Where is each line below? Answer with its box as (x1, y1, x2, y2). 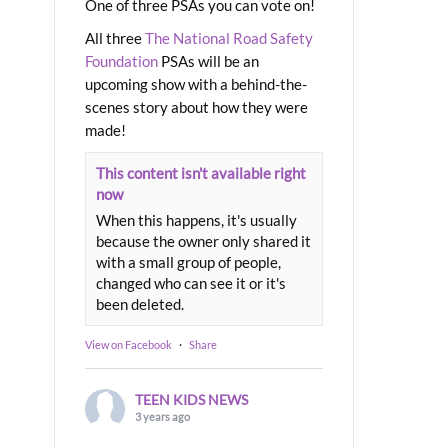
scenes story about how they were (85, 97, 308, 116)
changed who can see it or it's (96, 273, 286, 292)
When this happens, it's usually (96, 210, 297, 229)
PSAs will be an (158, 51, 259, 70)
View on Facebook (85, 337, 172, 351)
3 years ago (135, 409, 190, 423)
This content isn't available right (96, 163, 306, 182)
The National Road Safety (145, 28, 313, 47)
